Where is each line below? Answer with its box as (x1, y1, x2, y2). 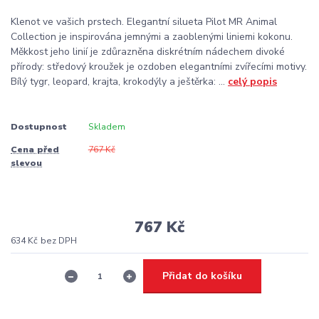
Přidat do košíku (162, 268, 242, 283)
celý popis (228, 74, 277, 88)
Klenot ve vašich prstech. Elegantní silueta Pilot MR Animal (11, 14, 277, 28)
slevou (11, 157, 42, 169)
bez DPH (41, 234, 77, 246)
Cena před (11, 143, 59, 155)
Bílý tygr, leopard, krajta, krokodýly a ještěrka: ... (11, 74, 228, 88)
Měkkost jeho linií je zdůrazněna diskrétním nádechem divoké (11, 44, 285, 58)
